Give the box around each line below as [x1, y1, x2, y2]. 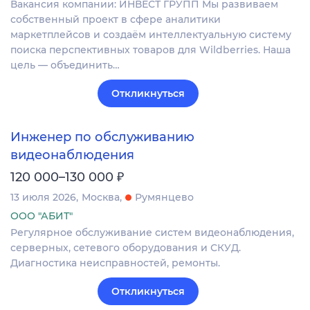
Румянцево [135, 191, 194, 204]
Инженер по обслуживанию [10, 129, 194, 145]
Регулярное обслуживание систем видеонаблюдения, [10, 226, 294, 239]
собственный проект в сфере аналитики [10, 12, 221, 26]
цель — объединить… [10, 58, 120, 71]
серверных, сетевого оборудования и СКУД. [10, 241, 241, 255]
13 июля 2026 [10, 191, 76, 204]
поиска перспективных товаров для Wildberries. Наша [10, 43, 291, 56]
